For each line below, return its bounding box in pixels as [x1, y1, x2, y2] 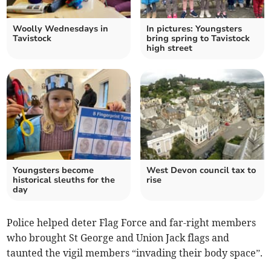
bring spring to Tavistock [146, 33, 250, 45]
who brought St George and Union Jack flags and [7, 232, 230, 244]
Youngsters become [13, 165, 94, 177]
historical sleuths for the [13, 174, 116, 186]
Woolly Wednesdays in [13, 23, 109, 35]
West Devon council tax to [146, 165, 256, 177]
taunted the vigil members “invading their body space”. [7, 247, 263, 260]
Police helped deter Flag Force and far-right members [7, 217, 256, 229]
